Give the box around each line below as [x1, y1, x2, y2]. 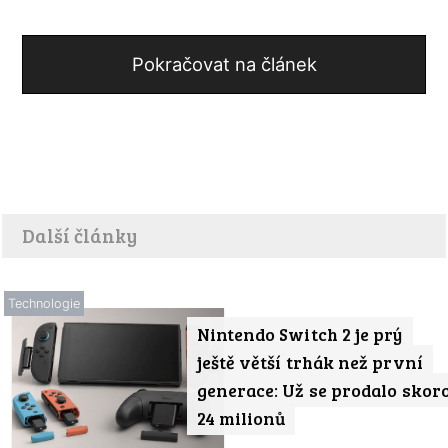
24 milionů [196, 405, 286, 430]
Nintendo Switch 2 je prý [196, 321, 403, 346]
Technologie [8, 295, 80, 311]
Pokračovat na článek [131, 52, 317, 75]
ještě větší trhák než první [196, 349, 423, 374]
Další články [22, 221, 137, 248]
